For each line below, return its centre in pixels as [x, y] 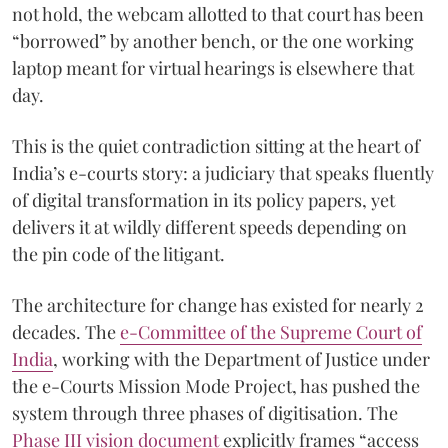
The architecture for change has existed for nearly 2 [218, 305]
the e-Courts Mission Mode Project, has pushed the [216, 386]
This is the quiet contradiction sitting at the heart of [216, 146]
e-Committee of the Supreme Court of [271, 332]
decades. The [66, 332]
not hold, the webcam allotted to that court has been [218, 14]
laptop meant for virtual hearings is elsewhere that [213, 68]
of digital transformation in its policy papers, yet [203, 200]
